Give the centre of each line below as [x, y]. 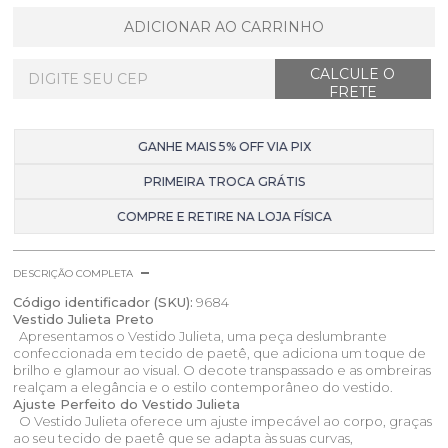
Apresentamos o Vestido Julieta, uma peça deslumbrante [200, 335]
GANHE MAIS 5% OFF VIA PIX [224, 146]
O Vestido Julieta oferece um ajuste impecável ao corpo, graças [223, 420]
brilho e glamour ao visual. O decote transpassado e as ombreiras [222, 369]
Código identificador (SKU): [103, 301]
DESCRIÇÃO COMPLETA [73, 273]
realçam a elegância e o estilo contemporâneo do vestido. [203, 386]
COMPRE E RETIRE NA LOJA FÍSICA [224, 216]
